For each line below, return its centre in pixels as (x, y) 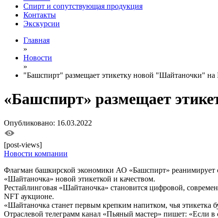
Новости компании (36, 153)
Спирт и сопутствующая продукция (83, 6)
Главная (36, 40)
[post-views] (23, 145)
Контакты (40, 15)
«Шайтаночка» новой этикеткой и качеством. (80, 179)
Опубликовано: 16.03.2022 (48, 123)
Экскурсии (42, 24)
